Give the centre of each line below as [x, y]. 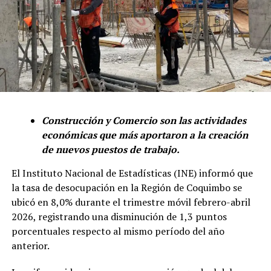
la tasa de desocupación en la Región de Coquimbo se [126, 187]
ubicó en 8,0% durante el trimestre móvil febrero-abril [131, 202]
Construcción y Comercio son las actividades [144, 120]
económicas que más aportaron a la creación [145, 135]
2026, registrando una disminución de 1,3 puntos [119, 216]
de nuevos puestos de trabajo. [110, 149]
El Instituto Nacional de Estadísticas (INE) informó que [132, 173]
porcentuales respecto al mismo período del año [118, 231]
